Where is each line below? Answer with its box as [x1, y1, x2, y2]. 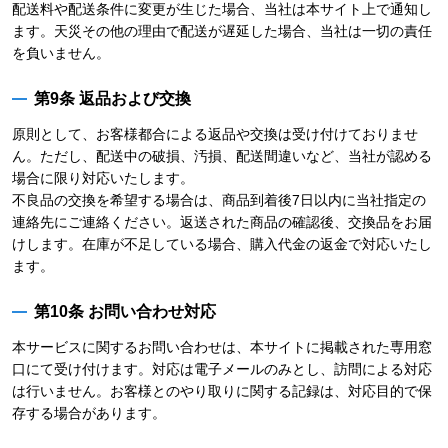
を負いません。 [12, 45, 110, 61]
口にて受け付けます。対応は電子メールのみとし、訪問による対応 [12, 361, 432, 377]
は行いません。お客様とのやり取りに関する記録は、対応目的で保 [12, 383, 432, 399]
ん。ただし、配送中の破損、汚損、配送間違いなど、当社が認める [12, 148, 432, 164]
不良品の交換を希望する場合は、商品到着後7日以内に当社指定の [12, 192, 426, 208]
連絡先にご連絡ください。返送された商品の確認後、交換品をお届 [12, 214, 432, 230]
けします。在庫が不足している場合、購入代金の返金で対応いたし [12, 236, 432, 252]
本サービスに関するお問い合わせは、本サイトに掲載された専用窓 [12, 339, 432, 355]
